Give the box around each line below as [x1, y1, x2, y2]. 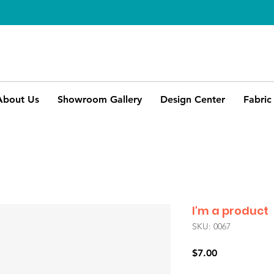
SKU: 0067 [192, 221, 231, 232]
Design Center [160, 94, 225, 105]
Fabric [243, 94, 272, 105]
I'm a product [192, 203, 268, 218]
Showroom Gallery [57, 94, 142, 105]
